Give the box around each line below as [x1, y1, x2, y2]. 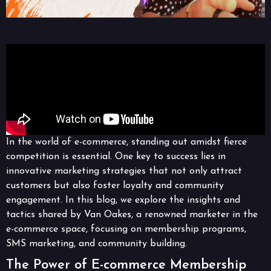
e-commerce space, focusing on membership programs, [6, 224, 246, 234]
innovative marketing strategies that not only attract [6, 166, 242, 176]
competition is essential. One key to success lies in [6, 151, 226, 162]
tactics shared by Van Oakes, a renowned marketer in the [6, 209, 258, 220]
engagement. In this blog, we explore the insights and [6, 195, 240, 205]
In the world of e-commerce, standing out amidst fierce [6, 137, 247, 147]
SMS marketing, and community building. [6, 238, 187, 249]
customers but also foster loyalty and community [6, 180, 224, 191]
